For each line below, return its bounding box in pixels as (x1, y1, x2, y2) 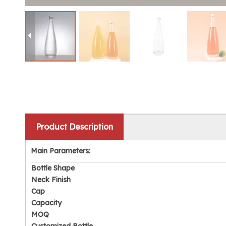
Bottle (31, 163, 53, 173)
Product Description (36, 122, 113, 132)
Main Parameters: (31, 146, 90, 155)
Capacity (31, 198, 62, 207)
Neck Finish (31, 175, 71, 184)
